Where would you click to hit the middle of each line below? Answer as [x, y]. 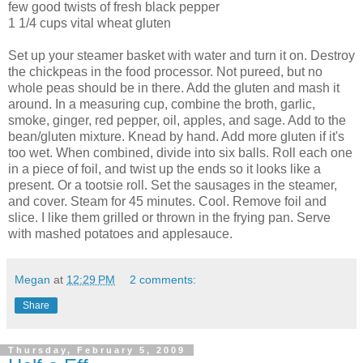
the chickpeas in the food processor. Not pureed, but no [165, 71]
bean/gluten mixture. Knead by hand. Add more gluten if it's [176, 136]
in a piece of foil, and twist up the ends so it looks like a [164, 169]
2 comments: [163, 279]
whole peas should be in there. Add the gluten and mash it [174, 88]
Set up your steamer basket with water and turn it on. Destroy [181, 55]
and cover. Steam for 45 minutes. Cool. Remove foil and [167, 201]
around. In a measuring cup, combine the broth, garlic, [162, 104]
